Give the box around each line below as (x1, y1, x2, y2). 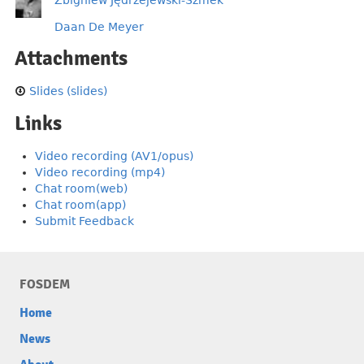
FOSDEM (19, 275, 70, 292)
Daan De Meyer (54, 19, 144, 33)
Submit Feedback (35, 214, 134, 227)
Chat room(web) (35, 181, 128, 195)
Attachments (15, 45, 128, 71)
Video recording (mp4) (35, 165, 165, 179)
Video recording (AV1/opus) (35, 149, 193, 162)
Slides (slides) (29, 84, 107, 97)
